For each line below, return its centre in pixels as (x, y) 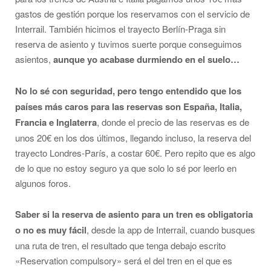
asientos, (34, 59)
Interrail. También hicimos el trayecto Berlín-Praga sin (120, 29)
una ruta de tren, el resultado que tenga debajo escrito (120, 246)
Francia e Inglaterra (56, 122)
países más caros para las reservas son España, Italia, (129, 107)
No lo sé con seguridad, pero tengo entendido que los (128, 91)
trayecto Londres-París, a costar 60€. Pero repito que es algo (135, 153)
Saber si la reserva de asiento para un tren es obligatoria (134, 214)
